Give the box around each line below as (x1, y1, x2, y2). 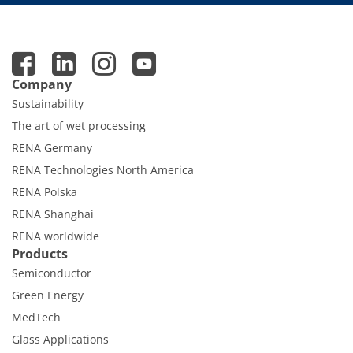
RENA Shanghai (12, 206, 94, 221)
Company (12, 75, 72, 93)
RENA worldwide (12, 228, 99, 243)
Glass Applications (12, 331, 109, 347)
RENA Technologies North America (12, 162, 194, 177)
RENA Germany (12, 139, 92, 155)
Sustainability (12, 95, 84, 111)
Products (12, 244, 68, 262)
